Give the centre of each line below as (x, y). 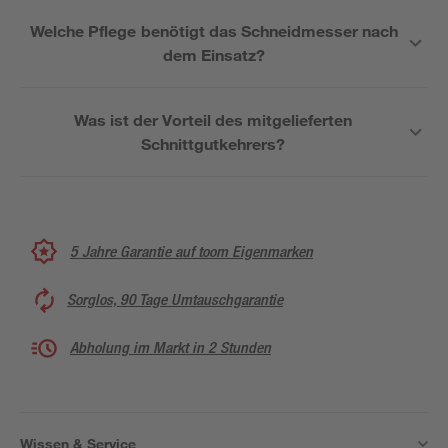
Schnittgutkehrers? (213, 143)
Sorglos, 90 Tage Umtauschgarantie (175, 299)
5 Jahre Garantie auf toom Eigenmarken (191, 251)
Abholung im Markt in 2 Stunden (170, 347)
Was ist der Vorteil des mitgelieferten (213, 119)
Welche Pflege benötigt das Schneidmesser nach (214, 30)
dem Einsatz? (214, 54)
